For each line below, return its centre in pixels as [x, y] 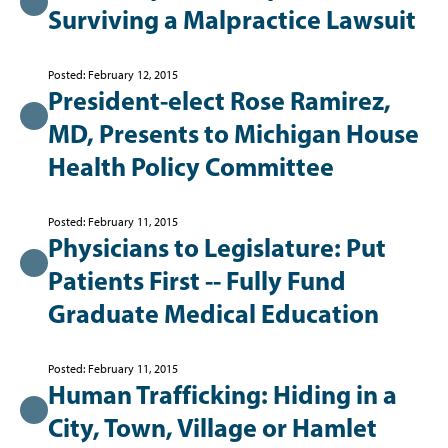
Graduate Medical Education [213, 313]
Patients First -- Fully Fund [197, 280]
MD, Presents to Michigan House [233, 133]
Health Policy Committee [191, 166]
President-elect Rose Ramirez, [219, 100]
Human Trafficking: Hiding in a [222, 394]
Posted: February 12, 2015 [113, 75]
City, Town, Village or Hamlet [212, 427]
